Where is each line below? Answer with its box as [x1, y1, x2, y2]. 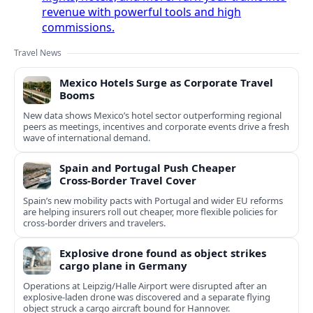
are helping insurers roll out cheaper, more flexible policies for [23, 205, 277, 219]
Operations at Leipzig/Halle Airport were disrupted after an [23, 279, 267, 293]
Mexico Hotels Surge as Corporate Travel [59, 75, 273, 90]
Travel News [14, 47, 61, 59]
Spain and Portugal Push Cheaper [59, 161, 236, 175]
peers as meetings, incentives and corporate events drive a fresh [23, 120, 289, 133]
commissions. [42, 20, 115, 36]
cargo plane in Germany [59, 259, 187, 273]
